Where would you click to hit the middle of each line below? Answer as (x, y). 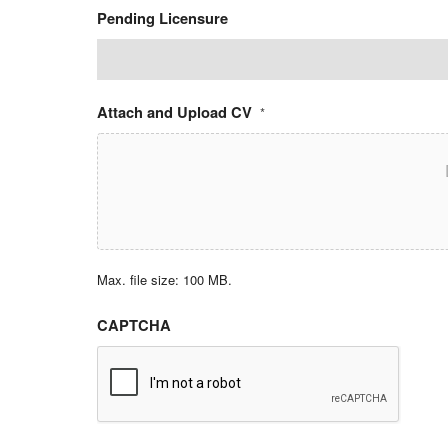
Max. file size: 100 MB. (164, 279)
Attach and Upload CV (174, 111)
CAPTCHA (134, 324)
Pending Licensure (162, 17)
